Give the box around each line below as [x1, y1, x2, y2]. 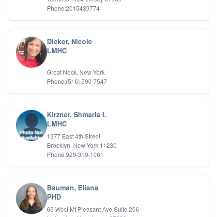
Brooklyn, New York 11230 [47, 141, 117, 149]
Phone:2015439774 [47, 4, 100, 12]
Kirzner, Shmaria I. [47, 109, 106, 119]
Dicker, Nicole [47, 36, 92, 46]
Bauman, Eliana [47, 183, 98, 192]
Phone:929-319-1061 [47, 150, 104, 158]
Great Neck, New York [47, 68, 105, 76]
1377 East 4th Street [47, 132, 100, 140]
